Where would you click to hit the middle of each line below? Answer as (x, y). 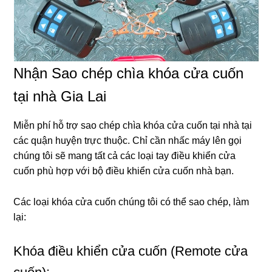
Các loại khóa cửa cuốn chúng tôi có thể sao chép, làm (131, 202)
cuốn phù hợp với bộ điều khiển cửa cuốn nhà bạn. (124, 171)
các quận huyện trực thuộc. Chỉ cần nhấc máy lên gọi (128, 140)
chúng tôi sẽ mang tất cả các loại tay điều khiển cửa (125, 155)
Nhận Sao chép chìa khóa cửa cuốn (129, 73)
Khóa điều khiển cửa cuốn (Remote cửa (131, 251)
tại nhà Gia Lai (60, 96)
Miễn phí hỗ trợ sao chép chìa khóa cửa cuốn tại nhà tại (133, 125)
